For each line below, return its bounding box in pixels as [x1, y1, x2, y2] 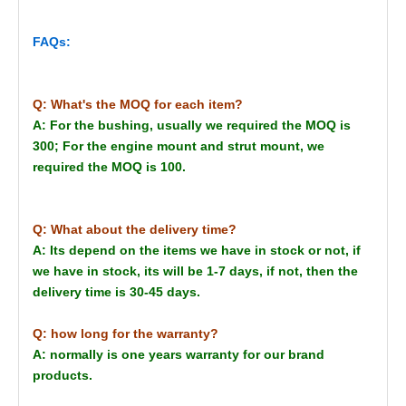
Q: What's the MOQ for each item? [33, 97, 243, 112]
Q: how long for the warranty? [33, 326, 218, 342]
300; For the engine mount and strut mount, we [33, 139, 324, 154]
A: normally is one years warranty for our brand [33, 347, 324, 362]
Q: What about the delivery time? [33, 222, 237, 237]
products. [33, 368, 92, 383]
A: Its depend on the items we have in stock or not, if [33, 243, 361, 258]
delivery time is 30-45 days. [33, 285, 200, 300]
